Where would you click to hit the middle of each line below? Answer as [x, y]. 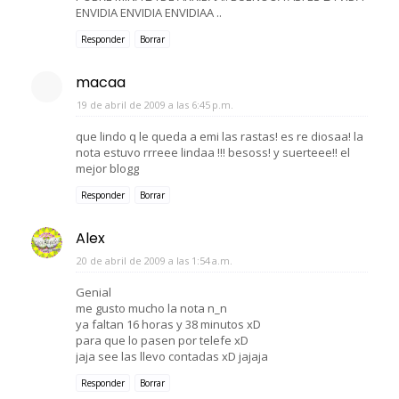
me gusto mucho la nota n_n [151, 308]
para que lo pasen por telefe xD [162, 340]
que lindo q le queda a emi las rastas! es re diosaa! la [220, 136]
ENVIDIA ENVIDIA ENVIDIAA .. [149, 12]
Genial [94, 292]
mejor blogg [107, 168]
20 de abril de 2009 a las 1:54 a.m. [155, 260]
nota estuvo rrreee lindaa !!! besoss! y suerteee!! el [213, 152]
